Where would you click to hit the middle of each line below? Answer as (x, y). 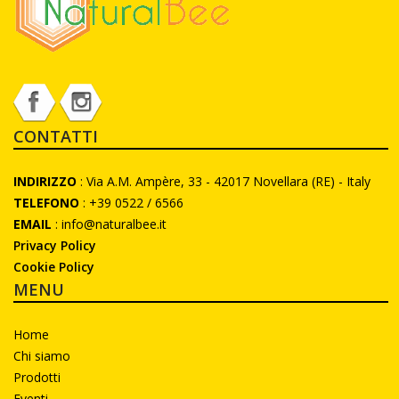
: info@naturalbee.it (109, 224)
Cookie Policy (54, 267)
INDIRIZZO (45, 181)
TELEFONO (46, 203)
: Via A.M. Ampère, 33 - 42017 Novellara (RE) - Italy (225, 181)
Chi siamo (42, 356)
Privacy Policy (55, 245)
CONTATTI (56, 136)
